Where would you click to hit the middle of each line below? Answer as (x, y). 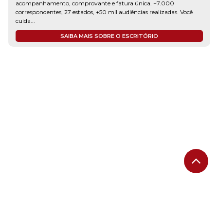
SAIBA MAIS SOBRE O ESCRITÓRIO (109, 36)
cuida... (25, 20)
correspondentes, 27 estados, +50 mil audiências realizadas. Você (104, 12)
